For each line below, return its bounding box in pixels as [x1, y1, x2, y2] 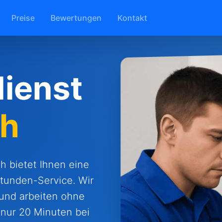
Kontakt [117, 12, 147, 23]
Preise [11, 12, 35, 23]
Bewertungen [51, 12, 102, 23]
